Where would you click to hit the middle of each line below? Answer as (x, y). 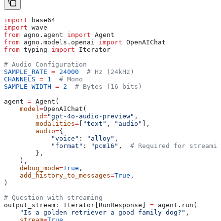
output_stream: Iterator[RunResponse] (77, 205)
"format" (43, 146)
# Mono (67, 79)
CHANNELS (20, 79)
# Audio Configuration (45, 64)
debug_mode (32, 168)
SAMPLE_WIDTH (28, 86)
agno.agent (43, 35)
